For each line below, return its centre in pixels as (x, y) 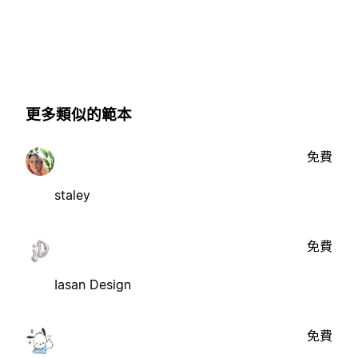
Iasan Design (93, 285)
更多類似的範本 (79, 114)
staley (72, 195)
